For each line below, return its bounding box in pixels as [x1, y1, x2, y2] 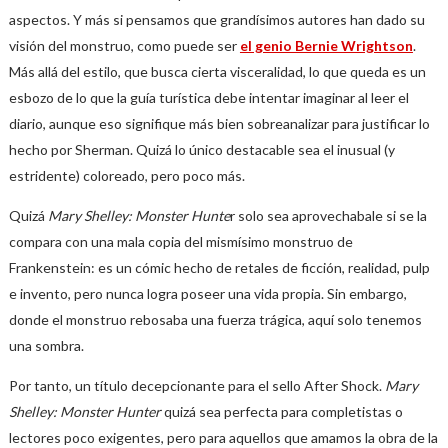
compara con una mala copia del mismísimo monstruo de [8, 233, 353, 250]
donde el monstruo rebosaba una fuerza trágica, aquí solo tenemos [8, 311, 422, 328]
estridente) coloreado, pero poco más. [8, 167, 245, 184]
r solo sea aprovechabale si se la [229, 207, 427, 224]
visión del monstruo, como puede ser [8, 37, 240, 54]
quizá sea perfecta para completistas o [160, 403, 403, 420]
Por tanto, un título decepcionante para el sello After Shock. [8, 377, 385, 394]
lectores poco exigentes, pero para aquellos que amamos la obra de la [8, 429, 438, 446]
